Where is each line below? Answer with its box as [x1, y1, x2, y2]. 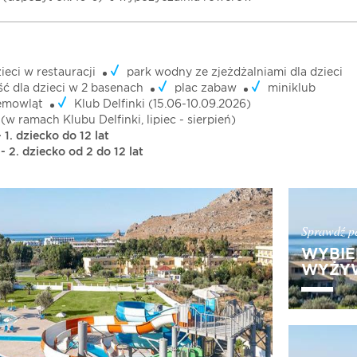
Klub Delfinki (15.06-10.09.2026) [74, 99, 251, 110]
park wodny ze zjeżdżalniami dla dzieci [127, 67, 343, 78]
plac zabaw [175, 83, 237, 94]
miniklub [268, 83, 316, 94]
